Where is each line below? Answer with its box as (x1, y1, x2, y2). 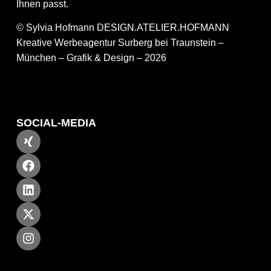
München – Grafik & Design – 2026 (16, 53, 166, 64)
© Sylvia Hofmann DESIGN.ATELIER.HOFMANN (16, 22, 229, 33)
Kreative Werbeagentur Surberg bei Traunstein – (16, 38, 224, 48)
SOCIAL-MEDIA (16, 116, 96, 129)
